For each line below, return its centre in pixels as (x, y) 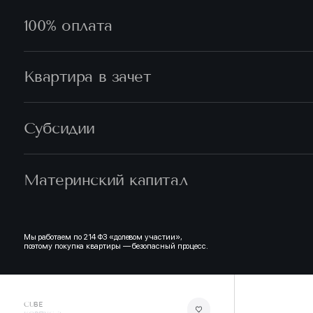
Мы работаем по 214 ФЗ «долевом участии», (103, 237)
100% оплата (68, 25)
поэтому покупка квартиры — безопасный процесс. (116, 246)
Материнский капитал (105, 180)
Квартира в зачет (87, 77)
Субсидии (59, 129)
